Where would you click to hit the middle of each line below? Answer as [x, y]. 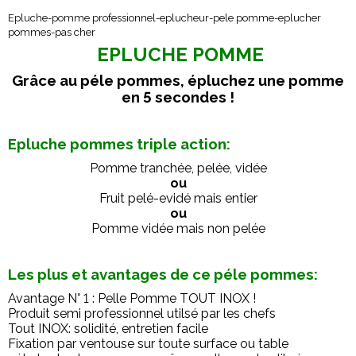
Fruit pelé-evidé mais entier [178, 198]
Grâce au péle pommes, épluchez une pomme [178, 80]
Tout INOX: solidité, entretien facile [108, 329]
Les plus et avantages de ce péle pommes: [163, 274]
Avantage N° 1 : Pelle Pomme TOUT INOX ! [132, 298]
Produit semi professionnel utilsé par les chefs [142, 313]
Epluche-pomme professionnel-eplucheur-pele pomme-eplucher [164, 18]
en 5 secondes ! [178, 97]
